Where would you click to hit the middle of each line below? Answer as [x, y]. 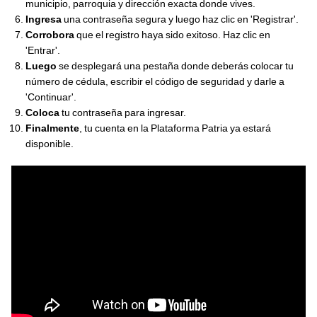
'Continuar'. [51, 97]
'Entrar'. [43, 50]
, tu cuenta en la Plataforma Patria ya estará [175, 128]
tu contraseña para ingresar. [124, 112]
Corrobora [51, 34]
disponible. [50, 143]
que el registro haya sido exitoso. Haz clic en [173, 34]
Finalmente [52, 128]
